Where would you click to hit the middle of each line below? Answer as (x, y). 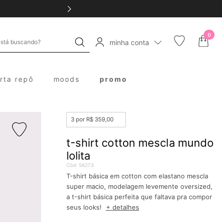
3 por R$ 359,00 (92, 119)
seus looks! (85, 207)
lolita (78, 156)
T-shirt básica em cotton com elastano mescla (137, 176)
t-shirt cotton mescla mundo (140, 143)
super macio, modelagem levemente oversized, (139, 186)
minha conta (129, 42)
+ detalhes (122, 207)
